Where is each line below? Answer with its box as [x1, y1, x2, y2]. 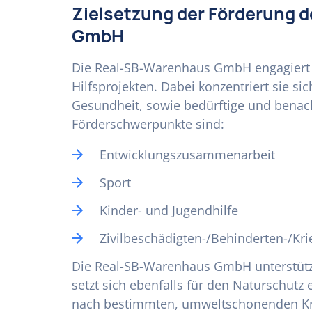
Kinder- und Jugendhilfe [100, 202, 238, 219]
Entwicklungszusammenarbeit [100, 146, 275, 163]
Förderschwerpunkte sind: [72, 116, 224, 132]
